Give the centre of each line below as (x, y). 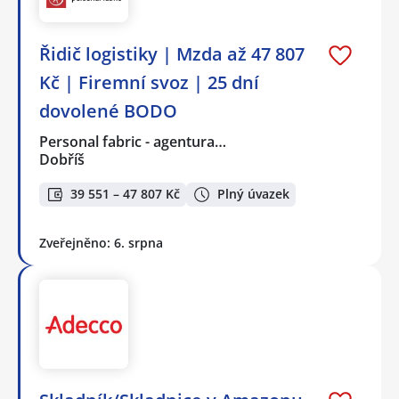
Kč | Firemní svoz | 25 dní (149, 83)
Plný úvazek (253, 194)
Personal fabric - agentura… (134, 142)
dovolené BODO (108, 111)
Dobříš (62, 160)
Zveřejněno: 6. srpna (101, 242)
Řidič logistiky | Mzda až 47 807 (172, 54)
